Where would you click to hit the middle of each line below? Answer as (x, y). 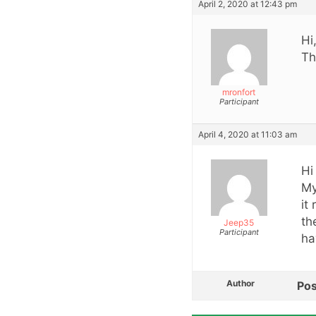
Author (241, 284)
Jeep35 (239, 223)
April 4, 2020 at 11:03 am (248, 135)
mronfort (239, 92)
